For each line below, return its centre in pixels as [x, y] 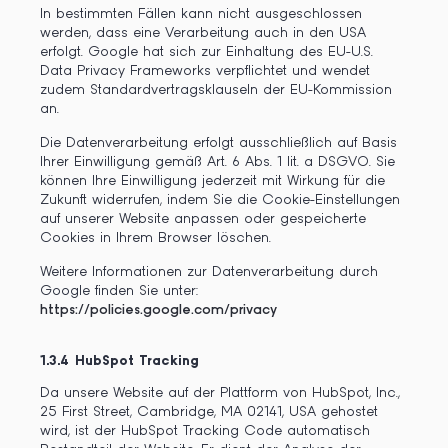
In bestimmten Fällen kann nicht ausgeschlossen [201, 14]
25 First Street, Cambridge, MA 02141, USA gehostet [209, 412]
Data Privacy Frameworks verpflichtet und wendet [205, 71]
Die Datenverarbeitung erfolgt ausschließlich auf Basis [218, 143]
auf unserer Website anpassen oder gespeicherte [203, 219]
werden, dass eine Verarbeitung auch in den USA [203, 33]
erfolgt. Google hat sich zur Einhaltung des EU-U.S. [206, 52]
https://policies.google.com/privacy [158, 310]
